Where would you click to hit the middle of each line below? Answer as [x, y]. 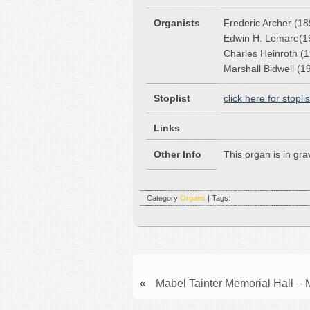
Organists [177, 23]
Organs [193, 198]
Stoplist [172, 98]
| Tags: [218, 198]
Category [163, 198]
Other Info [177, 154]
